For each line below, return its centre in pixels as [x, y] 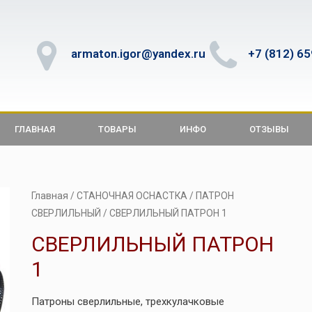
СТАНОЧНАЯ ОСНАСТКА [132, 196]
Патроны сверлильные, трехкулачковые [127, 301]
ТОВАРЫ [117, 129]
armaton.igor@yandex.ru [138, 53]
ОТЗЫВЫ [269, 129]
